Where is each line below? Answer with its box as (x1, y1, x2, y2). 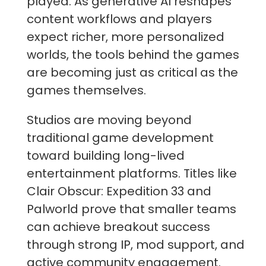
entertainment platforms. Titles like (27, 165, 237, 182)
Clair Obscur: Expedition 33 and (27, 183, 211, 200)
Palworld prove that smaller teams (27, 201, 236, 218)
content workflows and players (27, 11, 212, 28)
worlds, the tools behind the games (27, 46, 239, 64)
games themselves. (27, 82, 146, 99)
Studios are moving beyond (27, 112, 192, 129)
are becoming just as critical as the (27, 64, 238, 81)
